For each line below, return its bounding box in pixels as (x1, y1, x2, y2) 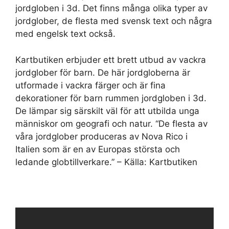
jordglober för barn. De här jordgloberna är (15, 67, 190, 78)
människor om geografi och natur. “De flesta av (15, 118, 208, 129)
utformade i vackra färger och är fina (15, 80, 166, 90)
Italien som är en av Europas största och (15, 144, 180, 154)
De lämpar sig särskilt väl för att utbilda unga (15, 105, 199, 116)
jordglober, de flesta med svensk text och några (15, 16, 212, 26)
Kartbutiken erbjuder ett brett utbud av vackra (15, 54, 206, 65)
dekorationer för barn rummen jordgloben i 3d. (15, 93, 207, 103)
